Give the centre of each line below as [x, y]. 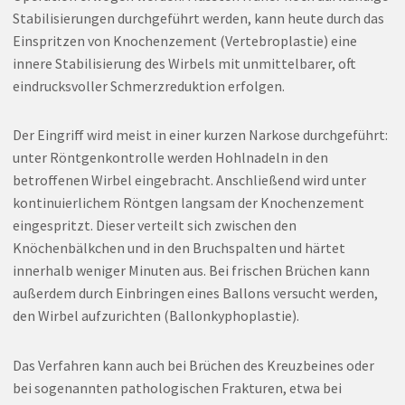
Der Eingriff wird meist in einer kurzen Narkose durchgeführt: [200, 135]
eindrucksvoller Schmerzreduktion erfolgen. [148, 85]
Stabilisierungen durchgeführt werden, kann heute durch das [198, 18]
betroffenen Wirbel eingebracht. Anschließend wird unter [189, 180]
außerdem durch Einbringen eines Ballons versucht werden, [195, 293]
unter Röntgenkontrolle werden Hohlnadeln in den [170, 158]
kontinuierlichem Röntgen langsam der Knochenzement [188, 203]
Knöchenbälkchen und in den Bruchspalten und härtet [179, 248]
